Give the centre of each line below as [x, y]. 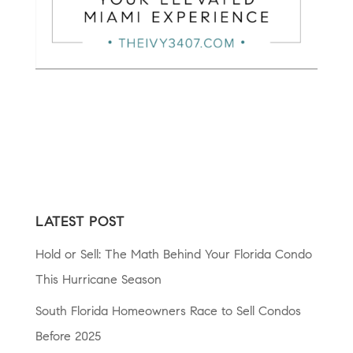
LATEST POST [80, 223]
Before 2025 [68, 338]
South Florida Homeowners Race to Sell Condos [168, 312]
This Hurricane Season [98, 281]
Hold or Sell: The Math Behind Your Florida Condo [173, 256]
